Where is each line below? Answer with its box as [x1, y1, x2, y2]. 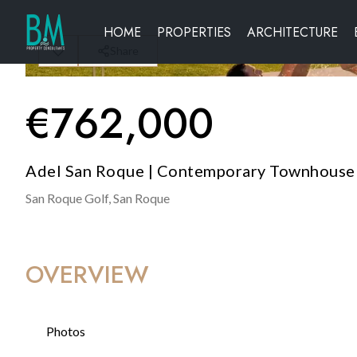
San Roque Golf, [25, 190, 111, 206]
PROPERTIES [157, 22, 231, 41]
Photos [45, 324, 85, 339]
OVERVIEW [25, 257, 149, 292]
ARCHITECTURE [247, 22, 338, 41]
